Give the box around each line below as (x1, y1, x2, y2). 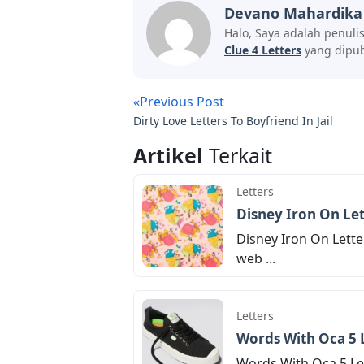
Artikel (133, 141, 209, 170)
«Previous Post (133, 93, 224, 111)
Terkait (209, 141, 272, 170)
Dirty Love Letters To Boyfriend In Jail (133, 113, 333, 129)
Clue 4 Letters (224, 41, 301, 58)
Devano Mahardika (224, 2, 362, 23)
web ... (236, 249, 275, 268)
